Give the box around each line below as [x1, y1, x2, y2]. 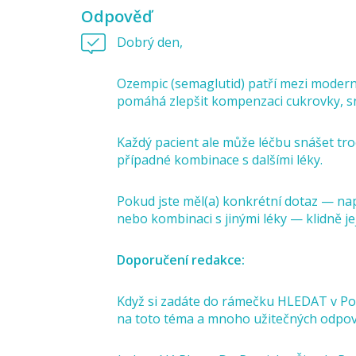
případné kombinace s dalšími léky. [117, 151, 323, 168]
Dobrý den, [117, 33, 183, 51]
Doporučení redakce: [117, 251, 245, 269]
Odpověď [81, 6, 152, 27]
